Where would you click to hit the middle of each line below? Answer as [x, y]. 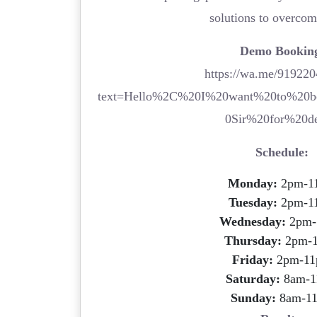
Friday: [253, 259]
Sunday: [253, 298]
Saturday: [253, 278]
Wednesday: [253, 221]
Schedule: [282, 152]
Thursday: [253, 240]
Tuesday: [253, 202]
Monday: [253, 183]
